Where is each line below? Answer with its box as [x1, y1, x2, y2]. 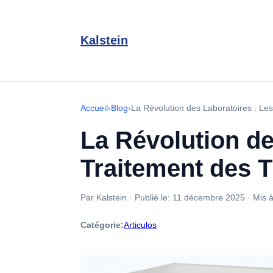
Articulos [124, 220, 157, 230]
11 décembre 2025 [172, 193, 245, 202]
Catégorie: [80, 220, 124, 230]
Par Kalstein [80, 193, 127, 202]
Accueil [80, 103, 108, 113]
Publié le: [135, 193, 172, 202]
